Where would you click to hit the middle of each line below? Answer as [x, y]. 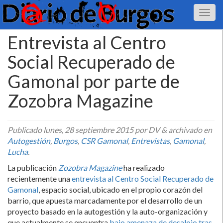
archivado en [189, 130]
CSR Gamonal [104, 141]
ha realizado [144, 167]
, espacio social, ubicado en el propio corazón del [120, 189]
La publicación [33, 167]
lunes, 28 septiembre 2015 [88, 130]
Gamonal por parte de [94, 81]
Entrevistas [150, 141]
